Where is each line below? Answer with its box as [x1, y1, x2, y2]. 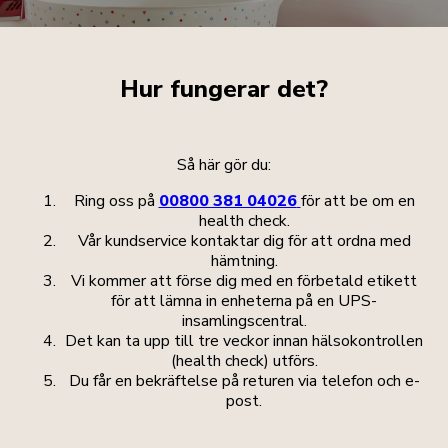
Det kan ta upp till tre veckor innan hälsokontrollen [65, 330, 423, 353]
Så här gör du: [177, 154, 271, 177]
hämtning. [210, 250, 278, 273]
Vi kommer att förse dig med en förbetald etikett [71, 270, 417, 293]
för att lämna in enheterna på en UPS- [111, 290, 377, 313]
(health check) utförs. [170, 350, 318, 373]
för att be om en [300, 190, 415, 213]
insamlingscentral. [181, 310, 307, 333]
